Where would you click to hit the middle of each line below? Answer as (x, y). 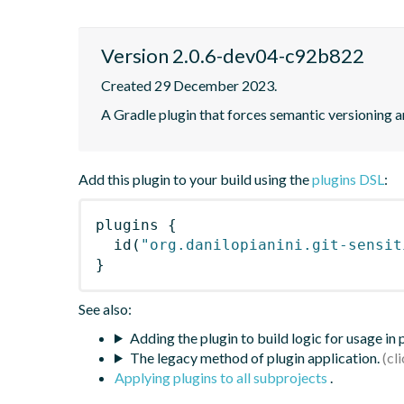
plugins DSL (348, 179)
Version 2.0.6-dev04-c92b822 (233, 55)
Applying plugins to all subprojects (222, 377)
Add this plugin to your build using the (195, 179)
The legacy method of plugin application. (254, 357)
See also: (105, 308)
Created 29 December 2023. (189, 85)
